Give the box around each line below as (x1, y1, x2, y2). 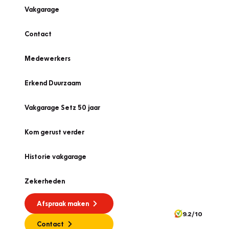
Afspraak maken (37, 199, 89, 208)
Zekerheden (25, 177, 65, 185)
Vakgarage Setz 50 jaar (25, 103, 100, 111)
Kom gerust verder (25, 128, 84, 136)
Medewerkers (25, 54, 71, 62)
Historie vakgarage (25, 152, 86, 161)
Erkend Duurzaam (25, 79, 81, 87)
